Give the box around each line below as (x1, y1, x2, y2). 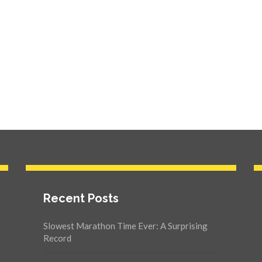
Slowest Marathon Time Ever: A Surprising (43, 220, 208, 231)
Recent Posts (43, 191, 119, 205)
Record (43, 233, 71, 243)
